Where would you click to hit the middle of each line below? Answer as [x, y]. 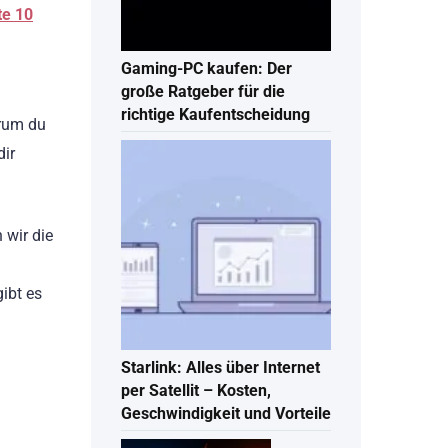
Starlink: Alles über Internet [220, 368]
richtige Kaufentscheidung [215, 115]
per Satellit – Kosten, [196, 391]
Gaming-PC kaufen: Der [206, 69]
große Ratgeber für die [203, 92]
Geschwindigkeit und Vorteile [226, 414]
